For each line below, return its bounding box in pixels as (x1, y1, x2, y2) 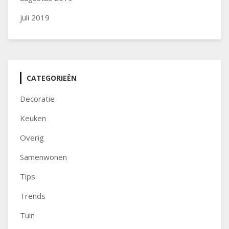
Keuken (20, 113, 46, 123)
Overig (20, 132, 44, 143)
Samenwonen (20, 152, 67, 162)
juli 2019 (20, 12, 50, 22)
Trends (20, 191, 45, 201)
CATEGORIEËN (27, 73, 77, 83)
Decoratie (20, 94, 55, 104)
